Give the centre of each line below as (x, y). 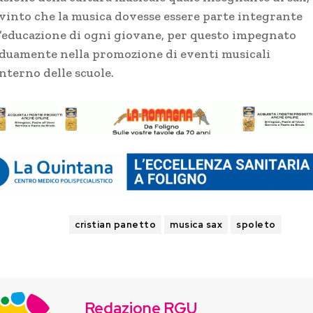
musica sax (196, 224)
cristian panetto (116, 224)
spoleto (256, 224)
